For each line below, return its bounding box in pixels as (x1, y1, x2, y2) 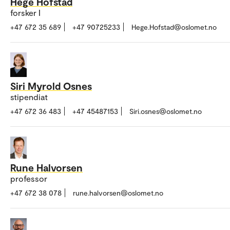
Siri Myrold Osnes (10, 80, 92, 92)
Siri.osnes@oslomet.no (129, 107, 202, 116)
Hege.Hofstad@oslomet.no (131, 23, 217, 32)
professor (10, 173, 47, 183)
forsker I (10, 8, 41, 18)
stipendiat (10, 92, 48, 102)
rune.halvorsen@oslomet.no (73, 188, 163, 197)
